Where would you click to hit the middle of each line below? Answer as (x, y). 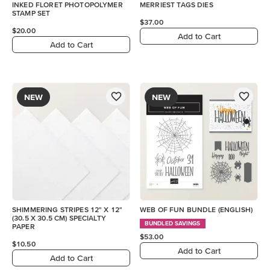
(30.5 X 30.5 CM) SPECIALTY (59, 218)
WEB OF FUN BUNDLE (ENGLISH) (196, 209)
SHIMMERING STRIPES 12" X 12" (67, 209)
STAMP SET (31, 13)
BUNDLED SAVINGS (173, 223)
